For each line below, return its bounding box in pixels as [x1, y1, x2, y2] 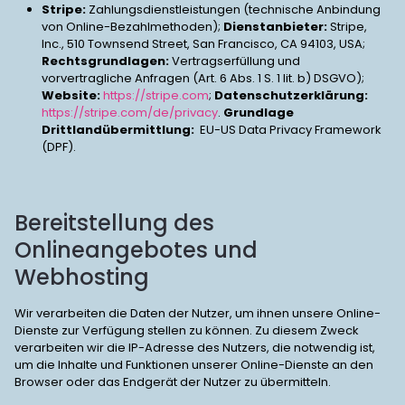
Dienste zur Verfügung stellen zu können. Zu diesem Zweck [14, 322, 359, 339]
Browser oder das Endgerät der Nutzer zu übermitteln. [14, 373, 331, 391]
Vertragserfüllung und [169, 52, 300, 70]
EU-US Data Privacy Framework [194, 121, 381, 138]
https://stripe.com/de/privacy [42, 104, 218, 121]
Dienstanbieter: [223, 18, 327, 35]
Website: [42, 87, 100, 104]
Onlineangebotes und [14, 235, 258, 265]
